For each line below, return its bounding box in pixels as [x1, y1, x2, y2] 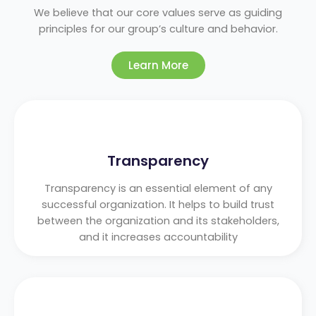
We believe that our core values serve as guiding [34, 5, 282, 20]
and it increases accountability [78, 229, 238, 244]
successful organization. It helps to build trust [42, 197, 274, 212]
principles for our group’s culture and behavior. [38, 21, 278, 36]
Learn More [128, 57, 188, 73]
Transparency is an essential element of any [44, 181, 272, 195]
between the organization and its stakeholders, [37, 213, 279, 228]
